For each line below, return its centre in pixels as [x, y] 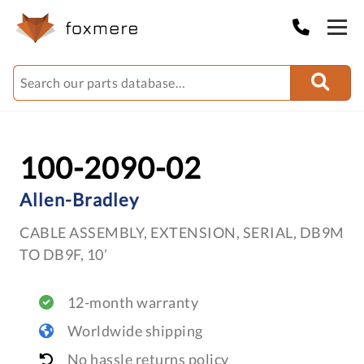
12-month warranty [132, 302]
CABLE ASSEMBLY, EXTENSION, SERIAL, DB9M [182, 232]
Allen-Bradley [79, 199]
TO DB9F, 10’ [63, 254]
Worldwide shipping [135, 331]
